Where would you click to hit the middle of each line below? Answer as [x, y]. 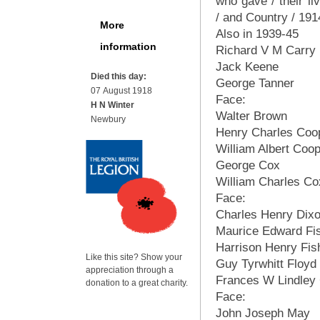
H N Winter [112, 105]
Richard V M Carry [266, 50]
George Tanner [255, 83]
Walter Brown [251, 116]
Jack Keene [247, 67]
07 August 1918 [121, 91]
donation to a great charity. [137, 283]
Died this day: [119, 76]
